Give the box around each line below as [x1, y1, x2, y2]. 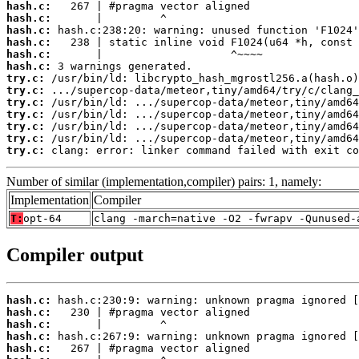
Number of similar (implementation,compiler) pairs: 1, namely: [6, 174, 321, 188]
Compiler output [6, 244, 143, 265]
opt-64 [23, 212, 62, 224]
